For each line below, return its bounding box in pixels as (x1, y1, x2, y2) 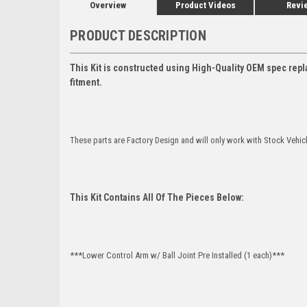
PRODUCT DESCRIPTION (70, 27, 206, 44)
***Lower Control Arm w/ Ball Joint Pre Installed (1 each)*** (70, 249, 284, 260)
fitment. (70, 76, 102, 88)
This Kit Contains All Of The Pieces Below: (70, 191, 244, 203)
